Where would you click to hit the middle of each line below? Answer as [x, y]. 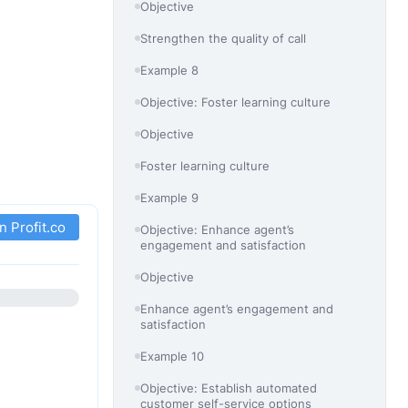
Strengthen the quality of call [224, 38]
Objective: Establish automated [229, 388]
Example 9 [170, 197]
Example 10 [173, 356]
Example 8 [170, 70]
